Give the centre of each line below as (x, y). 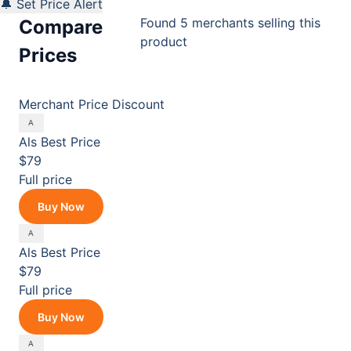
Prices (48, 55)
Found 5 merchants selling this (231, 23)
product (164, 42)
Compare (61, 27)
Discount (138, 104)
